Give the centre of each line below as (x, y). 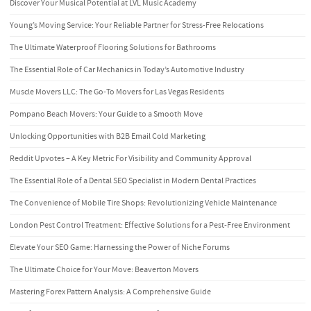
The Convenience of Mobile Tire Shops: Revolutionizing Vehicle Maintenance (143, 203)
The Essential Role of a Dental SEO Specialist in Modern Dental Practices (133, 180)
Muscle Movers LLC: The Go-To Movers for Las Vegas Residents (117, 92)
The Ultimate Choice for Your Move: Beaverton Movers (104, 269)
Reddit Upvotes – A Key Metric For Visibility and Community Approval (131, 158)
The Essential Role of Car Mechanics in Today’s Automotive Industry (127, 69)
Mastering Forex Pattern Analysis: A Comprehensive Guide (110, 292)
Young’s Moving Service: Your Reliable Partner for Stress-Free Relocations (137, 25)
